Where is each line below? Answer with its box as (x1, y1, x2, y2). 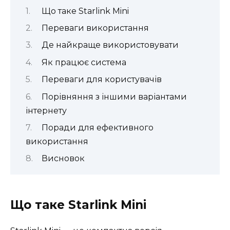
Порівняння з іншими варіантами (41, 91, 187, 102)
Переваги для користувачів (41, 74, 162, 85)
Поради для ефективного (41, 122, 154, 132)
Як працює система (41, 57, 126, 67)
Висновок (41, 154, 85, 164)
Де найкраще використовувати (41, 40, 179, 50)
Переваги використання (41, 23, 149, 33)
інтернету (26, 105, 67, 116)
